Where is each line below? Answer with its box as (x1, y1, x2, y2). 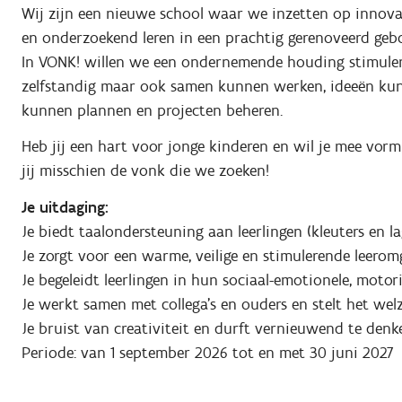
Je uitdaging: (22, 197, 109, 217)
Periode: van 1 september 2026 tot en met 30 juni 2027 (22, 342, 393, 363)
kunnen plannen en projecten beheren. (22, 100, 283, 120)
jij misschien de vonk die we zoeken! (22, 161, 269, 181)
